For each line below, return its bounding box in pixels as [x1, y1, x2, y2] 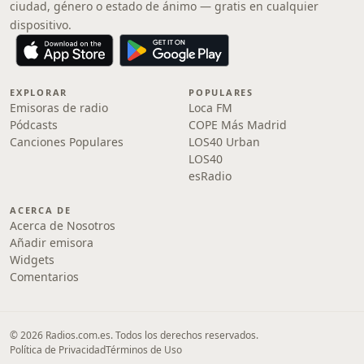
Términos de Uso [106, 343, 182, 357]
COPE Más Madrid [188, 117, 287, 132]
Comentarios [10, 269, 79, 284]
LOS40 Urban [188, 134, 260, 149]
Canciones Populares [10, 134, 123, 149]
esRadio [188, 168, 232, 184]
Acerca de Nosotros [10, 218, 115, 233]
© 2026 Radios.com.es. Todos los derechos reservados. [10, 328, 258, 342]
